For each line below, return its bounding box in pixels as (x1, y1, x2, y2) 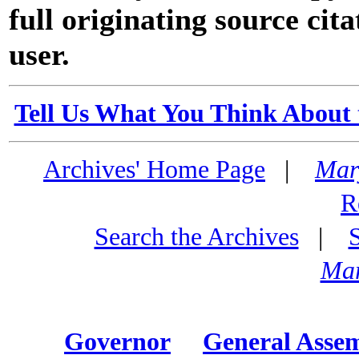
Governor (64, 327, 171, 356)
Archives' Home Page (43, 155, 265, 184)
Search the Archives (94, 223, 299, 252)
